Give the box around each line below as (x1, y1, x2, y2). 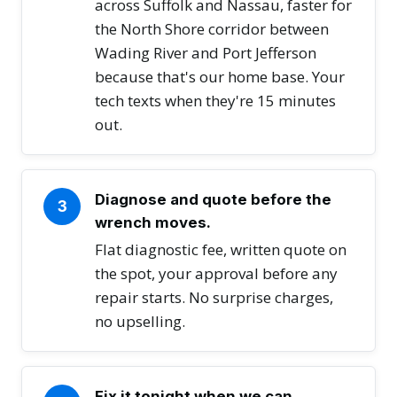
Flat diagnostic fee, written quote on (95, 239, 346, 261)
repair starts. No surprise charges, (95, 287, 333, 308)
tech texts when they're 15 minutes (95, 90, 336, 112)
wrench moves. (95, 214, 211, 232)
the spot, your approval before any (95, 263, 338, 284)
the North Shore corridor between (95, 19, 329, 40)
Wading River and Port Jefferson (95, 43, 316, 64)
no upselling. (95, 311, 185, 332)
